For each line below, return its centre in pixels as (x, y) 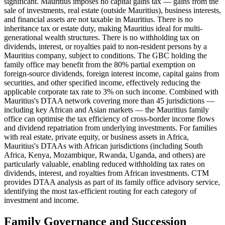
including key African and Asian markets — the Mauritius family (106, 109)
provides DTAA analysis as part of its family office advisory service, (112, 182)
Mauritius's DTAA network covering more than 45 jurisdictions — (109, 100)
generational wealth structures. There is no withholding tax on (102, 37)
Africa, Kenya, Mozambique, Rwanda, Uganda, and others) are (105, 155)
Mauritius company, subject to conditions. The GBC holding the (105, 55)
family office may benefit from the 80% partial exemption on (100, 64)
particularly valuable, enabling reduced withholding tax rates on (104, 164)
